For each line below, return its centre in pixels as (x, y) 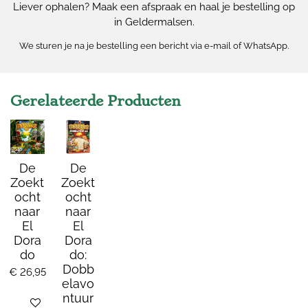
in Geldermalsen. (154, 22)
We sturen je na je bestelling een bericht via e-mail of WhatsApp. (154, 46)
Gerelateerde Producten (96, 101)
